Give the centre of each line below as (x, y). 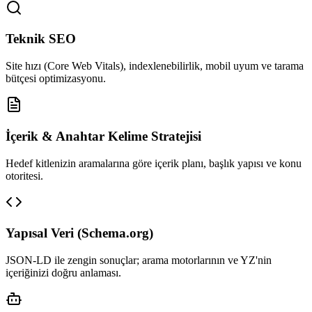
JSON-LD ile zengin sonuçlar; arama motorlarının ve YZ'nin (139, 260)
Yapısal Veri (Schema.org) (79, 233)
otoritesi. (24, 175)
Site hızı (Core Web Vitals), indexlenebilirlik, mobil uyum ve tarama (155, 66)
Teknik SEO (41, 39)
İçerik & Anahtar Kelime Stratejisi (103, 136)
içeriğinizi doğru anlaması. (63, 272)
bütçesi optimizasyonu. (56, 79)
